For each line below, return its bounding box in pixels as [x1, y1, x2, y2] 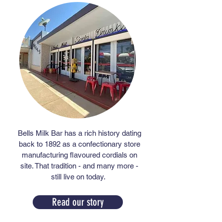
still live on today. [51, 172, 108, 181]
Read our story [52, 196, 104, 208]
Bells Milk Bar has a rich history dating [17, 129, 141, 137]
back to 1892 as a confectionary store [18, 140, 140, 148]
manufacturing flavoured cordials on [21, 151, 137, 159]
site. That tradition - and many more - [20, 162, 138, 170]
